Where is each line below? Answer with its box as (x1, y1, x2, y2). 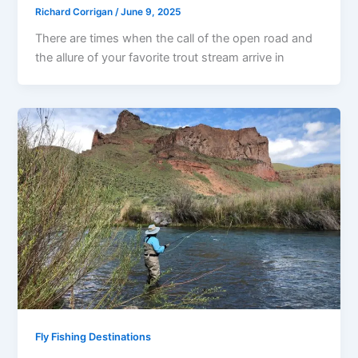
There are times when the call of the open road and (35, 31, 313, 46)
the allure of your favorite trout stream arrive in (35, 50, 285, 66)
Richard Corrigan (35, 6, 116, 18)
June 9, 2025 (121, 6, 181, 18)
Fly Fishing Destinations (35, 331, 152, 344)
